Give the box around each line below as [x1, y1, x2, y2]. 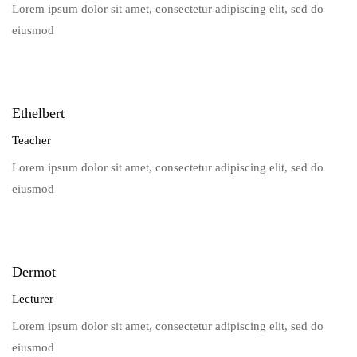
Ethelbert [12, 105, 65, 121]
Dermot [12, 264, 56, 280]
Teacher [12, 134, 51, 147]
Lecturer [12, 292, 53, 305]
